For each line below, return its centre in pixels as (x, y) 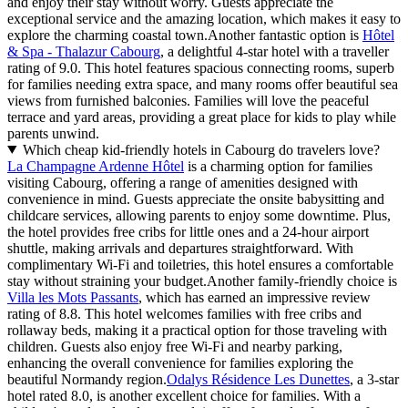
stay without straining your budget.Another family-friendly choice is (202, 280)
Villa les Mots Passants (73, 297)
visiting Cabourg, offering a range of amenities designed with (183, 182)
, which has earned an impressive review (255, 297)
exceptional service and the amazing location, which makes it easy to (204, 18)
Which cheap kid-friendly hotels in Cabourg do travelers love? (201, 149)
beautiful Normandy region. (87, 379)
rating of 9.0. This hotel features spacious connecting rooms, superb (201, 67)
